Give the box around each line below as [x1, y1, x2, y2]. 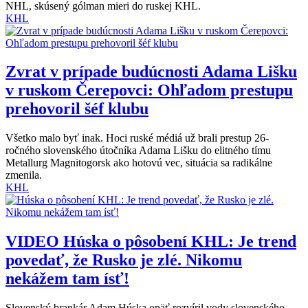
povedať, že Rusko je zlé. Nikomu [5, 251, 242, 269]
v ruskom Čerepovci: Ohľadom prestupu [5, 81, 293, 100]
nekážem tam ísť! [5, 269, 129, 288]
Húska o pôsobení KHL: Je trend [59, 232, 296, 251]
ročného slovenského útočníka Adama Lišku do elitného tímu [5, 144, 271, 157]
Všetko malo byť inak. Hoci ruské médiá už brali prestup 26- [5, 132, 269, 144]
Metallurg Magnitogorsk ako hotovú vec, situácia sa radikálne [5, 157, 272, 169]
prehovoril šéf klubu [5, 100, 148, 118]
